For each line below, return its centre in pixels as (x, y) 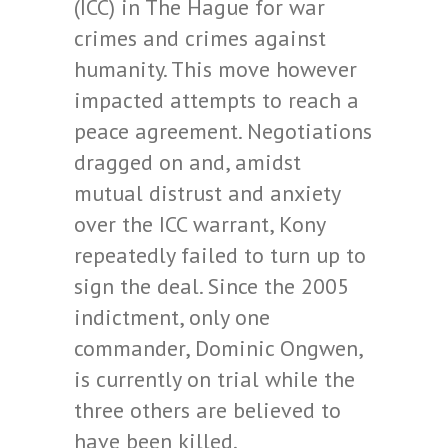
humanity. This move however (215, 69)
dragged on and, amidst (187, 162)
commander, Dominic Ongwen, (218, 348)
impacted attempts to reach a (216, 100)
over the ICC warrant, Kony (199, 224)
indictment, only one (172, 317)
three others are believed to (207, 410)
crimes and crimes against (200, 38)
